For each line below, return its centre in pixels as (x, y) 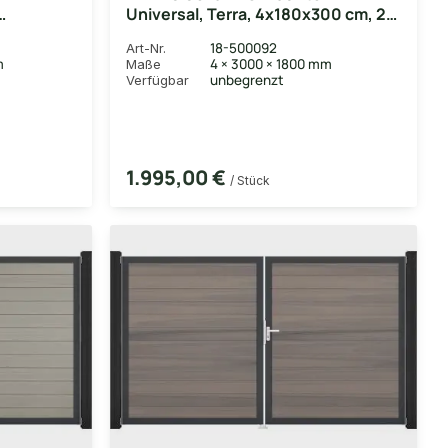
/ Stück (250, 180)
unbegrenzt (247, 79)
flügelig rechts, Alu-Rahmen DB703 (261, 33)
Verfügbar (157, 79)
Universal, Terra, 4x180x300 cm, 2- (259, 13)
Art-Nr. (146, 47)
